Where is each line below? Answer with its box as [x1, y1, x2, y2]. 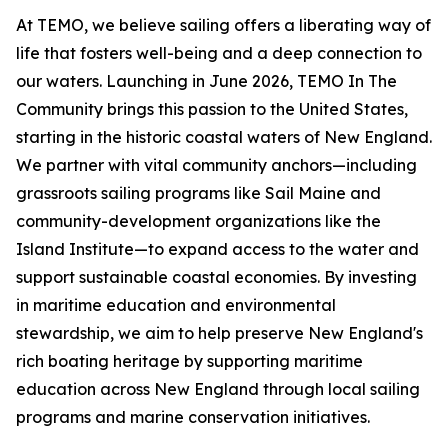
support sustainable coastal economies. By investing [16, 267, 417, 288]
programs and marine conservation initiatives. [16, 407, 370, 428]
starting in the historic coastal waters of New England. [16, 127, 432, 148]
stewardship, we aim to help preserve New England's [16, 323, 423, 344]
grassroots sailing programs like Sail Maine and [16, 183, 381, 204]
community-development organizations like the [16, 211, 381, 232]
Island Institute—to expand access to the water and [16, 239, 419, 260]
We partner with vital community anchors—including [16, 155, 417, 176]
